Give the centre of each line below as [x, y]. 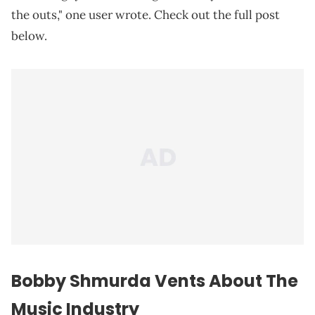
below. [29, 36]
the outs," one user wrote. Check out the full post [146, 15]
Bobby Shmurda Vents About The [155, 281]
